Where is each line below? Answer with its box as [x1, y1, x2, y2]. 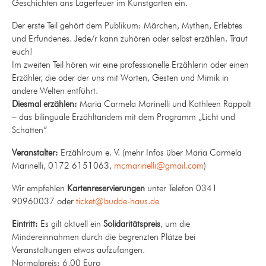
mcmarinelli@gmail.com [114, 160, 204, 172]
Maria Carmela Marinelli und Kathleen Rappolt [80, 99, 251, 110]
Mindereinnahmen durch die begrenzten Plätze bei [12, 232, 195, 243]
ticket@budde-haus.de [76, 196, 159, 207]
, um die [160, 218, 190, 230]
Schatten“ [12, 125, 47, 136]
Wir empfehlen [12, 183, 67, 194]
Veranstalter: [12, 147, 58, 159]
